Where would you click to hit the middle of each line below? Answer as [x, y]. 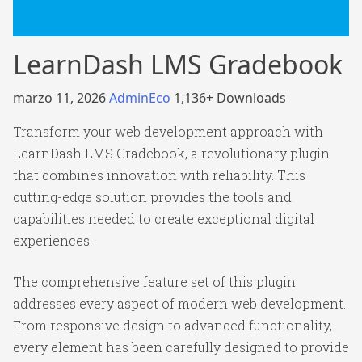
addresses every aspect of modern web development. [179, 303]
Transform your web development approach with [168, 131]
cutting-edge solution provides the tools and [152, 197]
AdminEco [141, 98]
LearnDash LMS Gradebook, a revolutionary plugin [171, 153]
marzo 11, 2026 [61, 98]
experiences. [53, 240]
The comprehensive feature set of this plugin [154, 282]
